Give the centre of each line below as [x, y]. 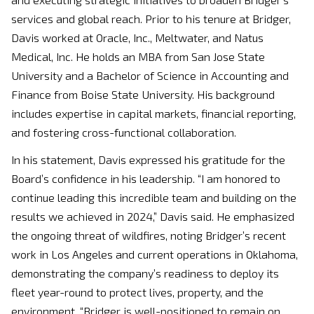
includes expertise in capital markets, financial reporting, [153, 113]
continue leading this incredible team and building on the [154, 197]
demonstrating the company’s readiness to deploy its [145, 273]
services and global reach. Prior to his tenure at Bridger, [151, 19]
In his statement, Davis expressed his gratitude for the [148, 159]
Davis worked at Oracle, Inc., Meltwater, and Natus [137, 37]
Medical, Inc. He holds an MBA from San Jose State [138, 56]
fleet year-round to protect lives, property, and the [137, 292]
